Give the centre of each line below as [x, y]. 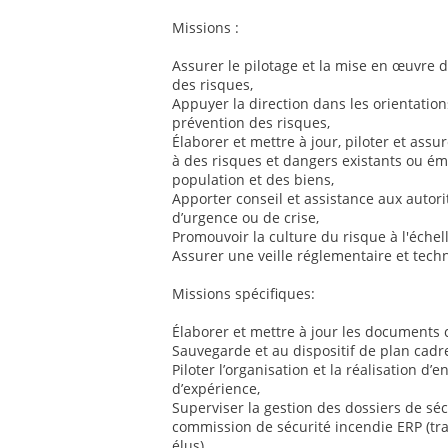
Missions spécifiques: [243, 294]
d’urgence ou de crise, [245, 218]
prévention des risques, [251, 123]
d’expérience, [216, 389]
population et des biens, [253, 180]
